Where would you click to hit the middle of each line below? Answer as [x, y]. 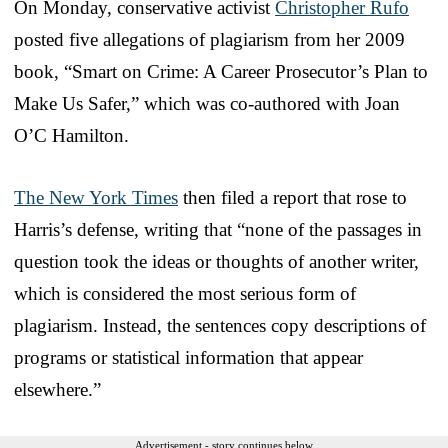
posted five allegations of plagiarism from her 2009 [209, 39]
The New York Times [96, 197]
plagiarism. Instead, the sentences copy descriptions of [220, 325]
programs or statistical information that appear [188, 357]
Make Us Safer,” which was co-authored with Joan [207, 103]
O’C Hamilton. [71, 135]
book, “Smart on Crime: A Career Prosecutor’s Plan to [221, 71]
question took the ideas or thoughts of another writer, [216, 261]
